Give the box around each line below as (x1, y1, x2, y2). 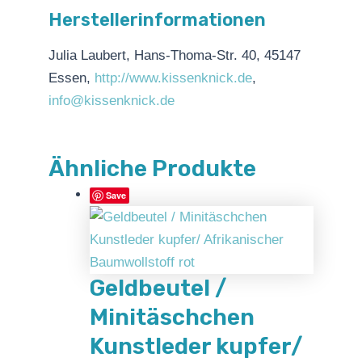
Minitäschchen (90, 304, 255, 331)
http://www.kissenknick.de (95, 70, 252, 86)
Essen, (48, 70, 95, 86)
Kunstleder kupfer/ (90, 333, 303, 360)
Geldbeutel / (90, 275, 227, 302)
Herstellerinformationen (48, 8, 266, 31)
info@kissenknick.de (48, 93, 175, 109)
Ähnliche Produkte (48, 155, 256, 183)
